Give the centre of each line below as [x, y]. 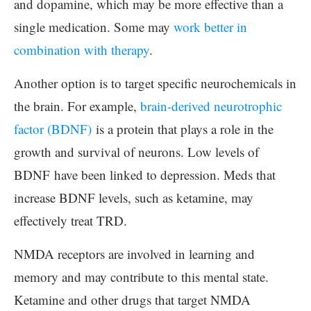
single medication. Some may [94, 27]
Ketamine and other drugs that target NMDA [132, 300]
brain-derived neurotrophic [211, 106]
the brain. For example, [77, 106]
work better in [210, 27]
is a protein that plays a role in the [183, 129]
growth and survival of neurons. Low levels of [136, 152]
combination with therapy [82, 50]
